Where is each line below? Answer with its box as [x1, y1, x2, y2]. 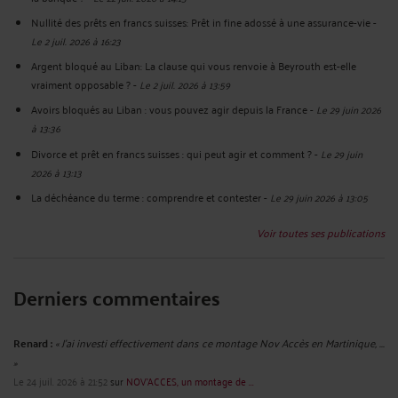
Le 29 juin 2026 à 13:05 [270, 187, 368, 206]
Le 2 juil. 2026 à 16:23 [31, 30, 121, 50]
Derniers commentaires [13, 278, 220, 315]
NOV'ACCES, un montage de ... [126, 370, 254, 390]
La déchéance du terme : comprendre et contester [31, 187, 261, 206]
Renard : [13, 332, 53, 353]
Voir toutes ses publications [257, 222, 385, 242]
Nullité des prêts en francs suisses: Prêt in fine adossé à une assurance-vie [31, 12, 370, 31]
